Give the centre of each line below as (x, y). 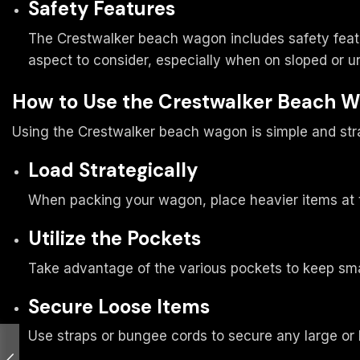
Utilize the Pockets (115, 238)
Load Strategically (113, 170)
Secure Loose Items (119, 306)
